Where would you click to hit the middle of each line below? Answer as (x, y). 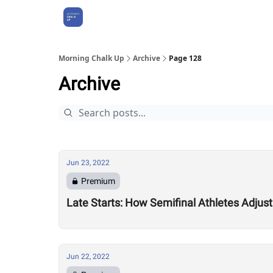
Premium (98, 181)
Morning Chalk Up (91, 58)
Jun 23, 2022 (88, 163)
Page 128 (185, 58)
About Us (113, 17)
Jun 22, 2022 (88, 257)
